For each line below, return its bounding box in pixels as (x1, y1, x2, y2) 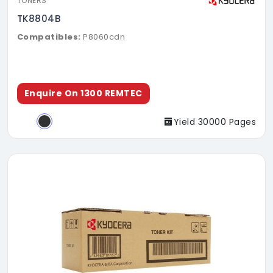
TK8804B (17, 12, 61, 26)
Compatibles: (17, 31, 81, 43)
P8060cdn (83, 31, 126, 43)
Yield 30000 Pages (173, 116, 256, 129)
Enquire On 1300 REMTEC (24, 87, 143, 100)
